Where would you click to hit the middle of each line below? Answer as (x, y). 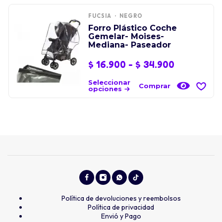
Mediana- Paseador (129, 45)
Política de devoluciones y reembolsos (121, 198)
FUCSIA (100, 16)
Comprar (154, 85)
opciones (105, 89)
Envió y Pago (121, 216)
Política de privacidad (121, 207)
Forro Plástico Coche (132, 28)
